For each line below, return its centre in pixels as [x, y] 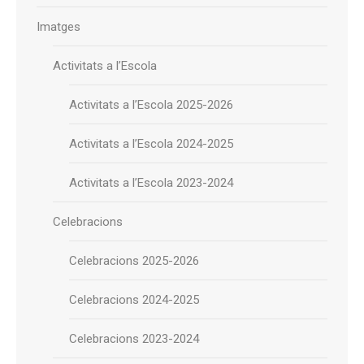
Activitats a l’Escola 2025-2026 [151, 105]
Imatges [58, 27]
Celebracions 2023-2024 [134, 339]
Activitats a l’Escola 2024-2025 [151, 144]
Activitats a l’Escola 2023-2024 [151, 183]
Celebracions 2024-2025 [134, 300]
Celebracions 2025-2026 [134, 261]
